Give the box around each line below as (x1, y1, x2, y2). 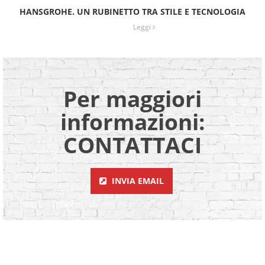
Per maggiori (63, 83, 202, 114)
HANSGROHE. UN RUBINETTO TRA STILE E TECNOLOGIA (20, 6, 245, 18)
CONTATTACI (63, 130, 202, 160)
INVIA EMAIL (111, 175, 164, 187)
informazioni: (60, 106, 205, 137)
